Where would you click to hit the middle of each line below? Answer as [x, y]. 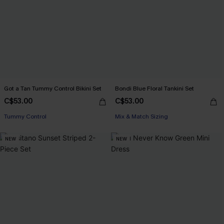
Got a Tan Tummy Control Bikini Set [53, 88]
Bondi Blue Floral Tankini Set [154, 88]
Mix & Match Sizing [141, 116]
